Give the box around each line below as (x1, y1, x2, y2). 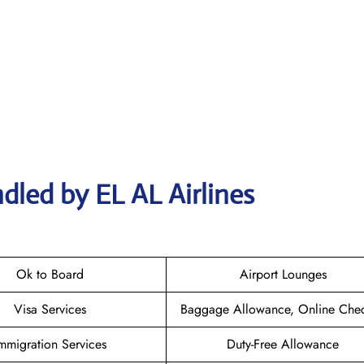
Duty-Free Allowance (227, 334, 339, 353)
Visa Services (14, 299, 86, 318)
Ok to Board (16, 264, 84, 284)
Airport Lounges (239, 264, 327, 284)
